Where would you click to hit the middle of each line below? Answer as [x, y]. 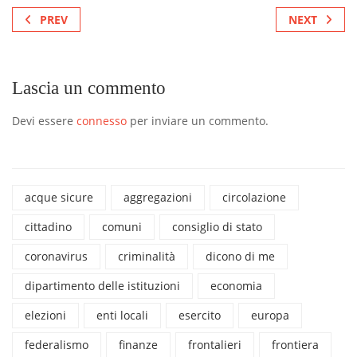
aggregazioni [158, 197]
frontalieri [215, 344]
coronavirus [56, 256]
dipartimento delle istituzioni [102, 285]
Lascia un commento [89, 88]
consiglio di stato [217, 226]
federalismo [57, 344]
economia [236, 285]
